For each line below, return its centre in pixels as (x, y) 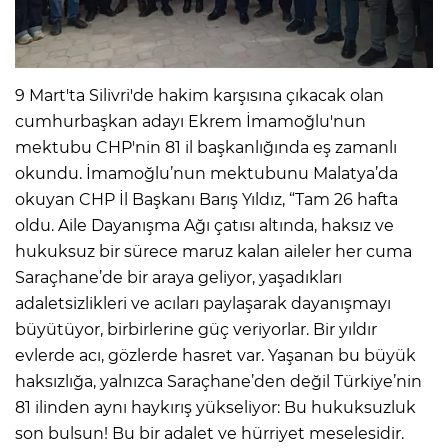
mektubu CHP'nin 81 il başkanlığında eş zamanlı (206, 147)
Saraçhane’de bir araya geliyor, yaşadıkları (178, 277)
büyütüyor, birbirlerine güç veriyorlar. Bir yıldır (196, 329)
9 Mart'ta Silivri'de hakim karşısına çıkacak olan (199, 95)
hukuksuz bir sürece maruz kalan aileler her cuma (213, 251)
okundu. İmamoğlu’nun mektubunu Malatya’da (206, 173)
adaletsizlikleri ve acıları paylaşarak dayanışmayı (203, 303)
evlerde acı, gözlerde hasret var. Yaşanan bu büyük (215, 355)
